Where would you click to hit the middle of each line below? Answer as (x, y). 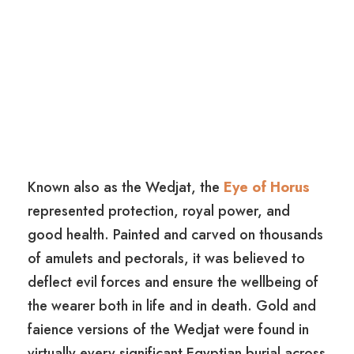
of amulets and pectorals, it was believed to (166, 258)
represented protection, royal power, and (159, 211)
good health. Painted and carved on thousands (175, 234)
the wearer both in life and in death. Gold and (172, 305)
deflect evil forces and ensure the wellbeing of (173, 282)
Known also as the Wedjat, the (124, 187)
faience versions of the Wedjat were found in (168, 329)
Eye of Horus (265, 187)
